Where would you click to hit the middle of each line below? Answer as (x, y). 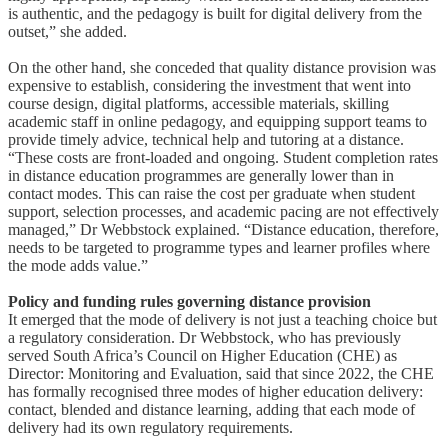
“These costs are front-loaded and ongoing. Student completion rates (223, 157)
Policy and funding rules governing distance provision (189, 301)
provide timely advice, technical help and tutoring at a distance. (206, 139)
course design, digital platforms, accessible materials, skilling (198, 103)
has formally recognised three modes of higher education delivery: (215, 391)
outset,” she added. (67, 31)
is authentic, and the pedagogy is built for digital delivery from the (215, 13)
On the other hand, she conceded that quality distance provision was (222, 67)
